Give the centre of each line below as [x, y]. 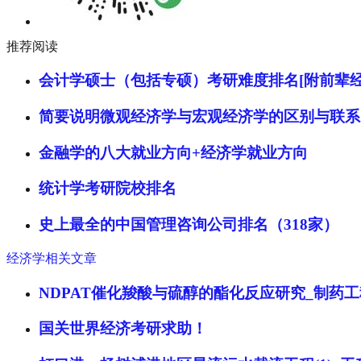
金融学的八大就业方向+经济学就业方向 [173, 152]
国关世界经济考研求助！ [123, 329]
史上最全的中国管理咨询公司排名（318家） [189, 225]
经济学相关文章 [52, 258]
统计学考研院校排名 [108, 189]
